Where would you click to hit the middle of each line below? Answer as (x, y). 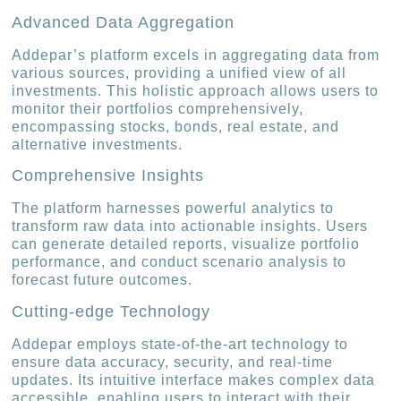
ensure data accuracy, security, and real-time (173, 362)
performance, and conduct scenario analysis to (179, 262)
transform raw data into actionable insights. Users (190, 226)
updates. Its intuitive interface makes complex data (194, 380)
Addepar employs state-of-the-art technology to (180, 344)
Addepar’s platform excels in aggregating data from (196, 55)
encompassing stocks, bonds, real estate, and (176, 127)
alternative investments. (98, 145)
